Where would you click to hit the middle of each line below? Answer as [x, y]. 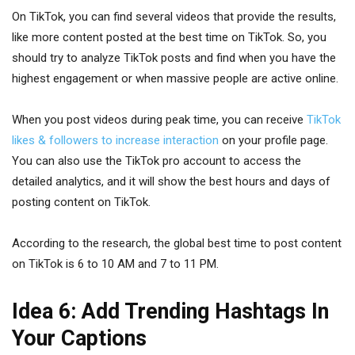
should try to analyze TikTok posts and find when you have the [174, 58]
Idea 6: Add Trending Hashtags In [170, 311]
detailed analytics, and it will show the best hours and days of [171, 181]
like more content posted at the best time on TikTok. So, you [169, 37]
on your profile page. [273, 140]
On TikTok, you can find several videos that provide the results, [174, 17]
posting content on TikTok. [81, 202]
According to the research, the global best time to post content [177, 243]
